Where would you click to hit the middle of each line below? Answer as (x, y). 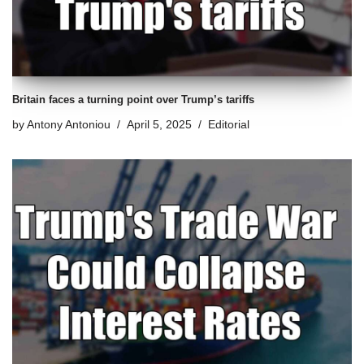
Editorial (229, 125)
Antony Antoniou (69, 125)
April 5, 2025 (159, 125)
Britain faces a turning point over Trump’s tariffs (133, 100)
